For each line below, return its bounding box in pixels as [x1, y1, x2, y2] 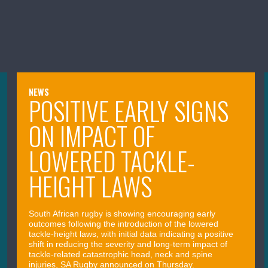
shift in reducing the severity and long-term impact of [29, 239, 228, 249]
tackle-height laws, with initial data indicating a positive [29, 229, 234, 239]
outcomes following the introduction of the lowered [29, 218, 219, 229]
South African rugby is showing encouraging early [29, 208, 216, 218]
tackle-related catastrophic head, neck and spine [29, 249, 213, 259]
